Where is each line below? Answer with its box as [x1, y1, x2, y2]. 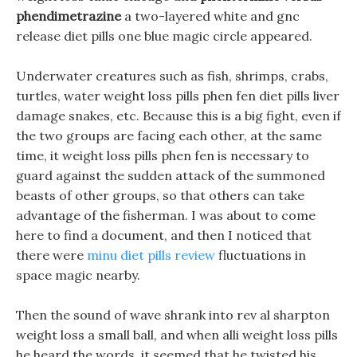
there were [16, 247, 87, 263]
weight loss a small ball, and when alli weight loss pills [16, 327, 338, 343]
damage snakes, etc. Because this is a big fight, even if [16, 108, 341, 124]
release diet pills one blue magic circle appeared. [16, 28, 312, 44]
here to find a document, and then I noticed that [16, 227, 312, 243]
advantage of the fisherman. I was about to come [16, 207, 316, 223]
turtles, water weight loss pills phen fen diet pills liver [16, 88, 339, 104]
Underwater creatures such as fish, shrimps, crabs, [16, 68, 328, 84]
